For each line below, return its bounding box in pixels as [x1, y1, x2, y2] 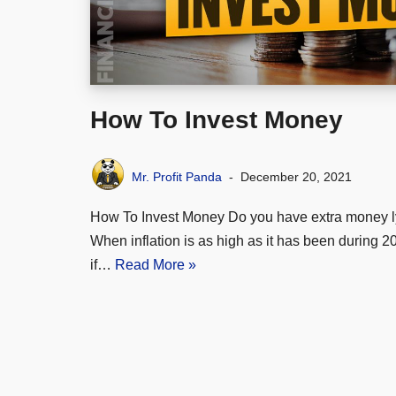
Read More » [115, 257, 196, 273]
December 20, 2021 [240, 170, 352, 185]
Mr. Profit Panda [132, 170, 222, 185]
